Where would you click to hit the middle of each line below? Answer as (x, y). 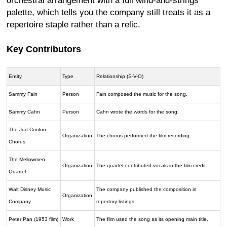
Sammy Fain (23, 94)
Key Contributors (44, 49)
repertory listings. (116, 201)
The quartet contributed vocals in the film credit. (152, 165)
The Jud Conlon (28, 129)
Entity (15, 76)
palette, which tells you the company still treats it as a (108, 12)
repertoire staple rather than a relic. (73, 24)
